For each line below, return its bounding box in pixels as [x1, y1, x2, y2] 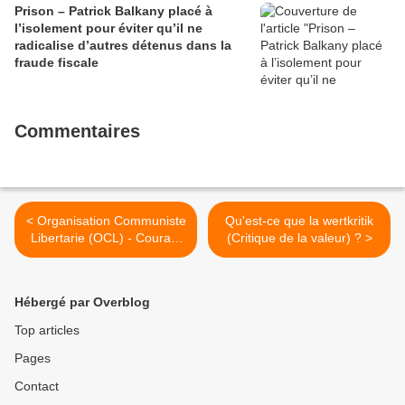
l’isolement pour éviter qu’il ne [14, 21, 202, 36]
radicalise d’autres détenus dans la [14, 38, 231, 53]
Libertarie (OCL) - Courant [30, 231, 182, 246]
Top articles [14, 323, 80, 338]
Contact [14, 379, 59, 394]
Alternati [82, 248, 129, 263]
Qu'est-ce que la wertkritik [225, 213, 373, 229]
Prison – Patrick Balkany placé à [14, 4, 212, 19]
